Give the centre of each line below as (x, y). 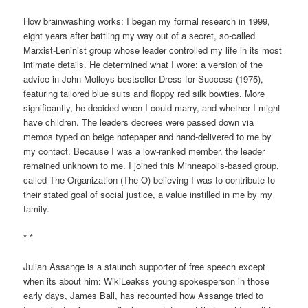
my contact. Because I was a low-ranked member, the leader (144, 151)
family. (37, 209)
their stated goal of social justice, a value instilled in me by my (148, 195)
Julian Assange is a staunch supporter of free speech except (145, 267)
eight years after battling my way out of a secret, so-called (140, 36)
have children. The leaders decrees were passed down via (139, 122)
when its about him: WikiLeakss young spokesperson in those (147, 281)
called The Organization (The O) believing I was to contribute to (150, 180)
